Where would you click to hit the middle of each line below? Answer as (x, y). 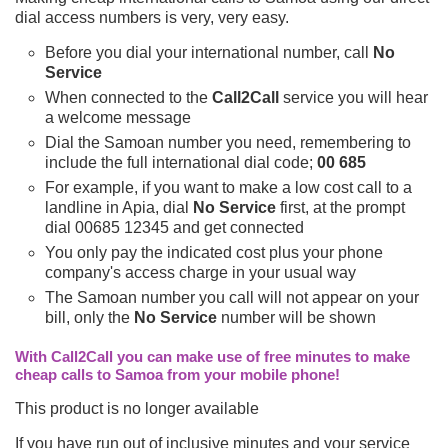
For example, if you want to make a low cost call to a (228, 187)
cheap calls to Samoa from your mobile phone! (177, 374)
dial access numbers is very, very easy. (152, 17)
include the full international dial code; (181, 162)
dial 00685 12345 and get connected (174, 227)
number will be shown (296, 317)
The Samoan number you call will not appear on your (232, 297)
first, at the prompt (340, 207)
